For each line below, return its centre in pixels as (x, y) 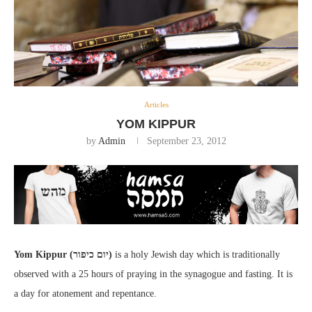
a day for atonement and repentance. (85, 294)
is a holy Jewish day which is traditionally (196, 255)
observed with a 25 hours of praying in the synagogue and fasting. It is (153, 274)
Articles (156, 104)
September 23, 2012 (186, 141)
